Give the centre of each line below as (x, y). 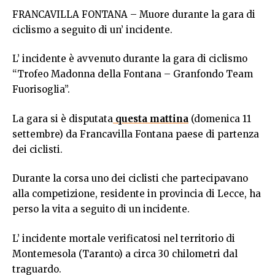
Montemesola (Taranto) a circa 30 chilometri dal (125, 254)
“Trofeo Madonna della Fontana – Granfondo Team (133, 74)
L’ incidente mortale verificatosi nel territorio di (124, 238)
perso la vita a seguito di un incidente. (101, 209)
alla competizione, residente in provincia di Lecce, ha (137, 194)
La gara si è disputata (63, 118)
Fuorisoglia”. (41, 90)
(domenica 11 (220, 118)
